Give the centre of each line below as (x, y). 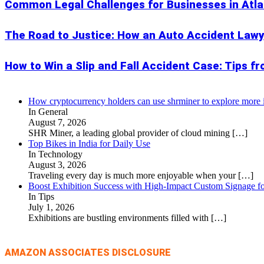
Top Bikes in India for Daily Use (89, 143)
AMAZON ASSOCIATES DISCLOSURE (88, 253)
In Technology (55, 154)
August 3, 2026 (57, 165)
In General (48, 112)
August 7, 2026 (57, 122)
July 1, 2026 (51, 207)
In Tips (41, 197)
